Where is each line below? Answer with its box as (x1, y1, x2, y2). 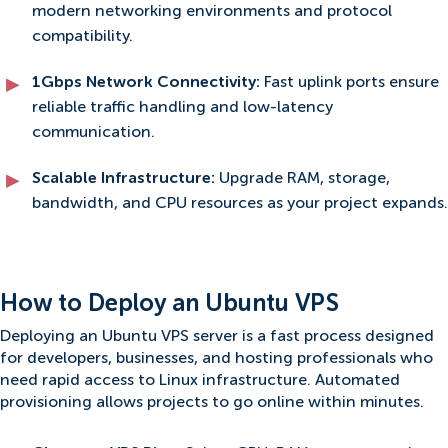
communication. (32, 125, 155, 142)
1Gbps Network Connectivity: (32, 75, 264, 92)
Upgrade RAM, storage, (219, 170, 390, 187)
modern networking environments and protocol (32, 4, 392, 21)
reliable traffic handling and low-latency (32, 100, 333, 117)
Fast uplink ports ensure (264, 75, 439, 92)
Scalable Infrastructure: (32, 170, 219, 187)
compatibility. (32, 29, 133, 46)
